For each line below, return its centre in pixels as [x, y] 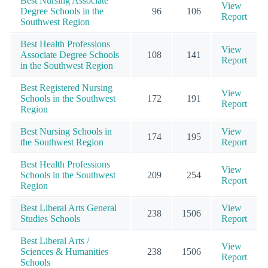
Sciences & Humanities [64, 251]
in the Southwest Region [67, 65]
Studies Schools [50, 218]
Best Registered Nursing [66, 87]
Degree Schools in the [62, 11]
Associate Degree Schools [70, 54]
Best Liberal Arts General [68, 208]
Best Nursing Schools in [66, 131]
